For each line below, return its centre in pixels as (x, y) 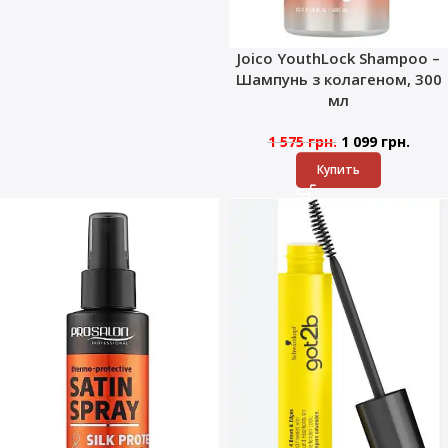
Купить (338, 170)
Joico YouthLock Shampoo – (338, 58)
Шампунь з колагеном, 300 (338, 79)
